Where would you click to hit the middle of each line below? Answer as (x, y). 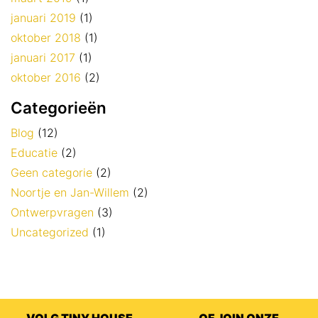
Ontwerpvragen (52, 213)
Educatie (34, 153)
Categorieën (59, 108)
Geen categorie (51, 173)
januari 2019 (43, 18)
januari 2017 (43, 58)
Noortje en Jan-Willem (70, 193)
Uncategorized (50, 232)
